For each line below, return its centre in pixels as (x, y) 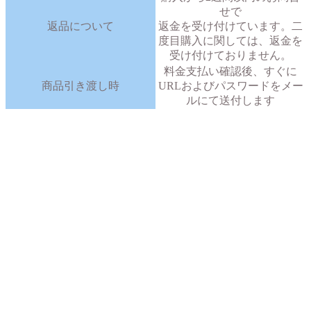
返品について (81, 26)
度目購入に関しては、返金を (230, 41)
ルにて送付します (230, 101)
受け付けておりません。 (230, 56)
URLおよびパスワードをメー (230, 86)
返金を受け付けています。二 (230, 26)
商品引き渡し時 (81, 86)
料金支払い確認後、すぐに (230, 72)
